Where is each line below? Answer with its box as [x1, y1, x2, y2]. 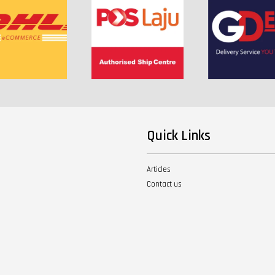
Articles [147, 164, 171, 174]
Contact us [147, 179, 182, 189]
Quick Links [147, 126, 211, 145]
